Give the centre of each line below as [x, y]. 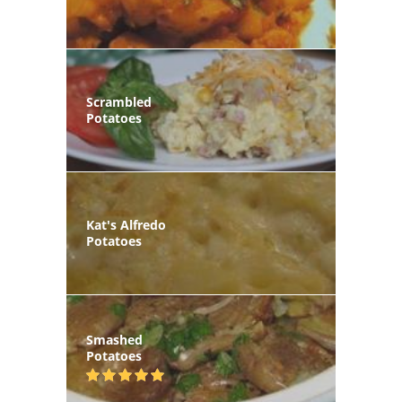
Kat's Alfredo [126, 225]
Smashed [114, 339]
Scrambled [119, 101]
